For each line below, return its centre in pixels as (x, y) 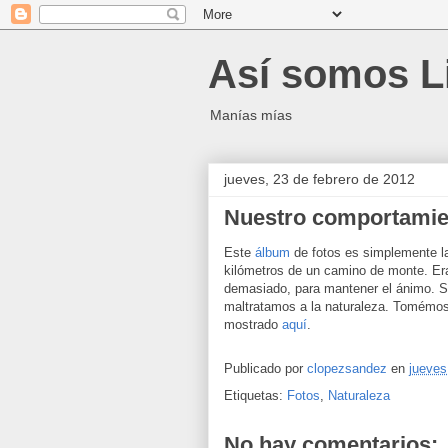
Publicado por (265, 369)
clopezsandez (347, 369)
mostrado (253, 324)
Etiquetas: (255, 395)
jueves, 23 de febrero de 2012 (319, 179)
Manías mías (251, 115)
